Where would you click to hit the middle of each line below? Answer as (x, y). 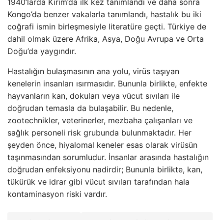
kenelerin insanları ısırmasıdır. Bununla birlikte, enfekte (107, 83)
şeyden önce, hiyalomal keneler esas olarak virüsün (102, 145)
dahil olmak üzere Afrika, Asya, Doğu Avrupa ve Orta (106, 39)
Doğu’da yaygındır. (42, 51)
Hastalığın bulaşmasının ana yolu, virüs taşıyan (93, 71)
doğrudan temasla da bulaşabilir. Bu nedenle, (90, 108)
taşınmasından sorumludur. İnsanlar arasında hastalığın (108, 157)
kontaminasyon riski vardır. (57, 194)
